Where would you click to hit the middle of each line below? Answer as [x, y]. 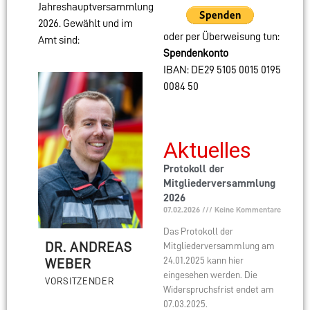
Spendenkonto [195, 54]
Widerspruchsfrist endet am [218, 290]
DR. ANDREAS [89, 247]
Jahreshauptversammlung [96, 7]
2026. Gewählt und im [85, 24]
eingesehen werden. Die [210, 275]
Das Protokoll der [198, 231]
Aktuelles [207, 151]
